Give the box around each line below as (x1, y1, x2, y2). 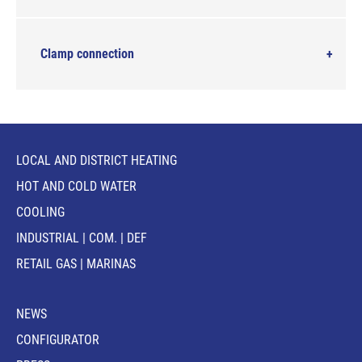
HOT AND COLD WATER (16, 179, 137, 194)
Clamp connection (40, 46, 134, 61)
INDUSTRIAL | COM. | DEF (16, 230, 147, 246)
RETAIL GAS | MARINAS (16, 256, 136, 271)
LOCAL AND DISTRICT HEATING (16, 153, 177, 168)
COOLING (16, 204, 65, 220)
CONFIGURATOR (16, 332, 99, 347)
